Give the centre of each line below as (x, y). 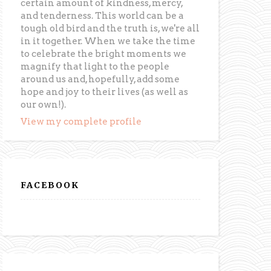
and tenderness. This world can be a (103, 15)
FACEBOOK (50, 185)
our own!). (44, 104)
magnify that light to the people (95, 66)
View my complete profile (81, 122)
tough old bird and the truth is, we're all (110, 28)
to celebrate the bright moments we (104, 54)
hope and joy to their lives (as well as (105, 92)
